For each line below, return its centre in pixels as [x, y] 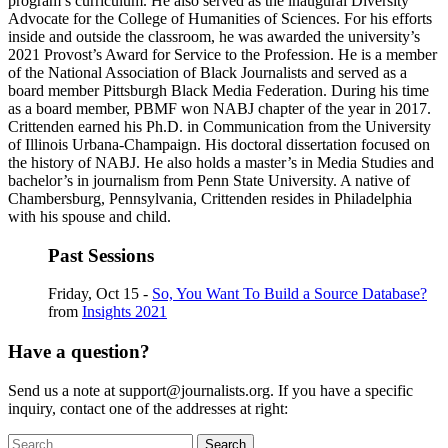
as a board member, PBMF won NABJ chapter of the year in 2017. [219, 108]
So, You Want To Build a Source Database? [289, 294]
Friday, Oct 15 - [100, 294]
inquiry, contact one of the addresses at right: [148, 408]
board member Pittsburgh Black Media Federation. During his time [218, 90]
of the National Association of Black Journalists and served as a [207, 72]
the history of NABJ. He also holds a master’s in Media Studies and [221, 162]
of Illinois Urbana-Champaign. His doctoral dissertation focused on [219, 144]
